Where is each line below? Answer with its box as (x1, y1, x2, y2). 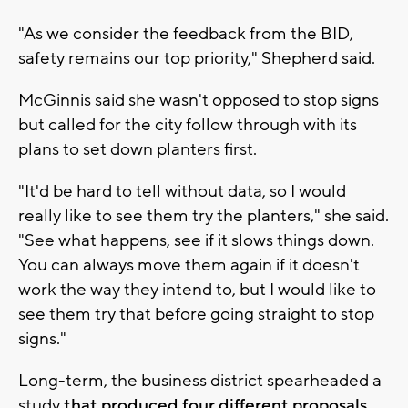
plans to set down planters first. (18, 138, 257, 160)
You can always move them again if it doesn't (18, 253, 360, 276)
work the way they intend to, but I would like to (18, 278, 376, 301)
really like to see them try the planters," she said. (18, 204, 389, 227)
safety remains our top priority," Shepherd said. (18, 46, 375, 69)
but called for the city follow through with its (18, 113, 357, 136)
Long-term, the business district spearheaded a (18, 369, 382, 392)
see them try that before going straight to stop (18, 302, 374, 325)
